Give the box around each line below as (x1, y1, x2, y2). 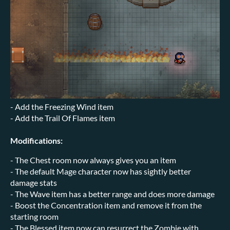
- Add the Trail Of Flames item (10, 112, 115, 123)
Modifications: (10, 135, 63, 145)
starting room (10, 211, 59, 221)
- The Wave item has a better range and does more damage (10, 188, 215, 199)
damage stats (10, 177, 57, 187)
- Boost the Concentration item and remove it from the (10, 200, 202, 210)
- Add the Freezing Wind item (10, 101, 113, 111)
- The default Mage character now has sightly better (10, 166, 191, 176)
